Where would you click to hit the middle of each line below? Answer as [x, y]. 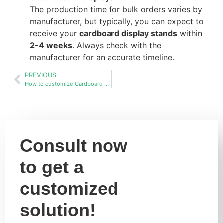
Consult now [74, 146]
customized [69, 189]
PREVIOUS [41, 75]
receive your [55, 33]
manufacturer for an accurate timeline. [102, 57]
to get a [52, 167]
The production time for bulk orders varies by [116, 9]
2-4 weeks [51, 45]
